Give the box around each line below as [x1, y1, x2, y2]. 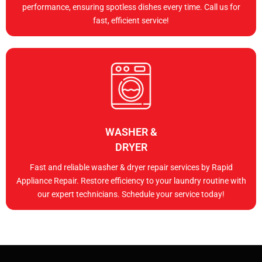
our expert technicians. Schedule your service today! [37, 189, 225, 199]
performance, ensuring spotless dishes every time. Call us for [22, 2, 240, 12]
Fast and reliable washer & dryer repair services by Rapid [29, 163, 233, 173]
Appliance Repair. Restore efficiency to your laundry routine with [16, 176, 246, 186]
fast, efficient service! [93, 16, 169, 26]
